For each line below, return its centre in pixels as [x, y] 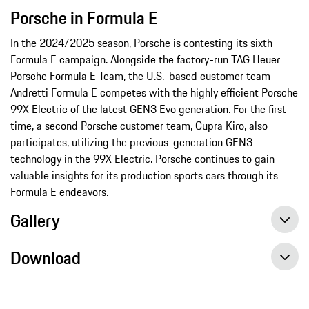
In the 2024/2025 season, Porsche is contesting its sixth [141, 42]
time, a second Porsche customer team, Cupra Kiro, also [139, 125]
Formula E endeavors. [59, 191]
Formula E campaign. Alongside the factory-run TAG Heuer [145, 59]
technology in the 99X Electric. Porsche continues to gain [142, 158]
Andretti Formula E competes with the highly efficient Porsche [154, 92]
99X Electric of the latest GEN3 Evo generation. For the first [148, 109]
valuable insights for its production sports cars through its [144, 175]
